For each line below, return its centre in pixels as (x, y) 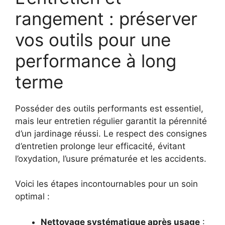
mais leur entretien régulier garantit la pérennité (111, 121)
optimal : (32, 197)
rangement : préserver (106, 18)
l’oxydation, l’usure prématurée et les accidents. (111, 158)
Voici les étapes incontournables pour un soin (106, 184)
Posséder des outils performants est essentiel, (109, 108)
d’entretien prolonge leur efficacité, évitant (100, 146)
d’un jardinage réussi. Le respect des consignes (111, 133)
